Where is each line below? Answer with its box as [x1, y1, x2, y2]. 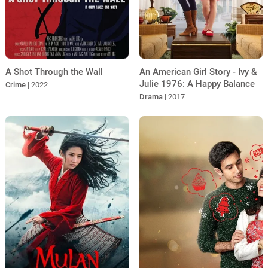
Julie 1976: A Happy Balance [139, 78, 255, 90]
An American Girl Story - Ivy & [139, 66, 257, 78]
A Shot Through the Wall [5, 66, 103, 78]
